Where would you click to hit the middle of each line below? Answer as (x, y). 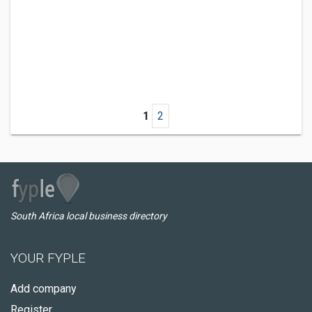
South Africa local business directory (89, 216)
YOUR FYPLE (48, 258)
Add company (44, 289)
